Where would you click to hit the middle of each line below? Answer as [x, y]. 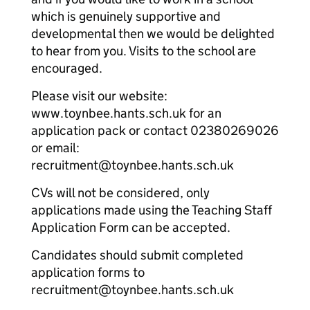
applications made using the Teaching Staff [152, 210]
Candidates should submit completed [137, 255]
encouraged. [67, 68]
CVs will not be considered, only [120, 193]
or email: [55, 148]
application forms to [88, 272]
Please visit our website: [99, 96]
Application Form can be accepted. [131, 227]
